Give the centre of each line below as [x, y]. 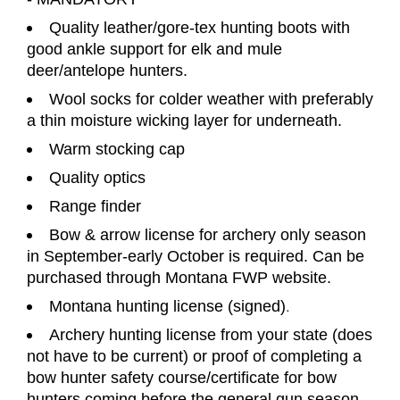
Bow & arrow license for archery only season [208, 234]
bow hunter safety [90, 377]
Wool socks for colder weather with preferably [211, 99]
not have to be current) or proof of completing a [194, 356]
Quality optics [97, 177]
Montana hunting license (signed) [167, 306]
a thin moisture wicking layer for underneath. [184, 120]
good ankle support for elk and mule [154, 49]
